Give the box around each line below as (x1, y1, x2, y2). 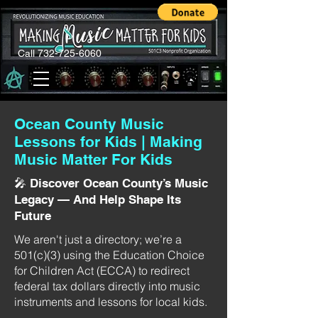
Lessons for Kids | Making (14, 133, 202, 150)
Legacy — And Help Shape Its (14, 192, 181, 207)
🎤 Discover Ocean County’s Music (14, 176, 208, 190)
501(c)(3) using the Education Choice (14, 248, 204, 262)
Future (14, 209, 51, 223)
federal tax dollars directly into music (14, 279, 200, 293)
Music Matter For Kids (14, 150, 172, 168)
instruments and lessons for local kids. (14, 295, 207, 309)
